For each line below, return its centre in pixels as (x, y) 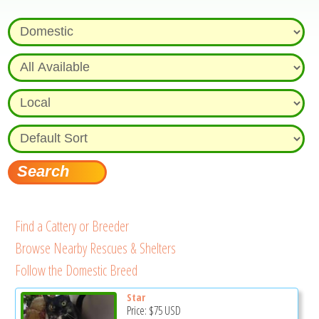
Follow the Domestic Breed (77, 270)
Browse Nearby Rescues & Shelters (96, 248)
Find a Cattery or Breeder (72, 226)
